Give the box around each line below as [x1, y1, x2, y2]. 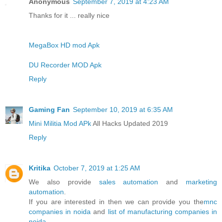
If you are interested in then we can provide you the [29, 197, 204, 206]
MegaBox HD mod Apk [29, 41, 100, 49]
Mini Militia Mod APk [29, 119, 91, 127]
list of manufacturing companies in [108, 207, 217, 216]
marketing [186, 177, 218, 186]
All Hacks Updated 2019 [91, 119, 168, 127]
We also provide [29, 177, 99, 186]
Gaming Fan [29, 105, 70, 113]
